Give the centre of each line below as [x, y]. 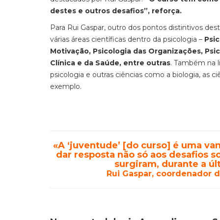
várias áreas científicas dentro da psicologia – [127, 39]
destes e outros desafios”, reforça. [116, 11]
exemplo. [66, 86]
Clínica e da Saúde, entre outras [110, 63]
